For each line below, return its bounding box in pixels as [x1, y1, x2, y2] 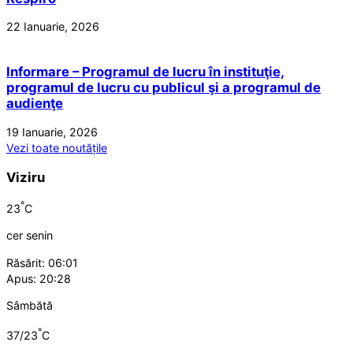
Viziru [6, 169, 45, 185]
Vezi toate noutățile [6, 140, 107, 154]
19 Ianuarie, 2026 [6, 124, 98, 139]
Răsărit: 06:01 [6, 255, 78, 269]
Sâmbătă [6, 298, 53, 312]
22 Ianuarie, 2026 [6, 20, 99, 34]
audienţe [6, 95, 63, 112]
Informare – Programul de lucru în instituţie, [6, 64, 284, 80]
